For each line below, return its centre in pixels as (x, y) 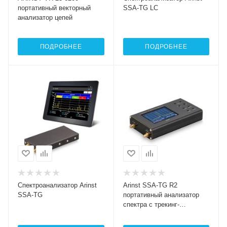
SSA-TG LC (140, 8)
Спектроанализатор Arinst (57, 185)
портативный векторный (54, 8)
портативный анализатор (161, 195)
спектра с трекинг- (151, 204)
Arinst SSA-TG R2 (150, 185)
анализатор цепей (45, 17)
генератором (142, 214)
